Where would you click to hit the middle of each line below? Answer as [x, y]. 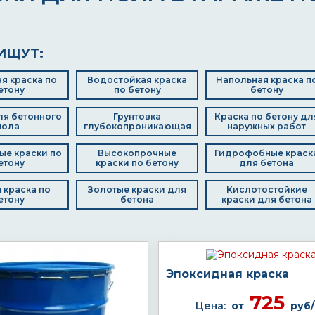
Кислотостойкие [266, 189]
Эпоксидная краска [227, 274]
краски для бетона [266, 199]
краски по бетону [137, 163]
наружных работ [266, 126]
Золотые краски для [137, 189]
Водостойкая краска [137, 80]
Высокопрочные [137, 153]
